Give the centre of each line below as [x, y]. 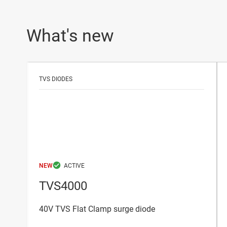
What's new [70, 35]
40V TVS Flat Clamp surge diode [97, 209]
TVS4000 [63, 186]
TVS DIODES [56, 79]
